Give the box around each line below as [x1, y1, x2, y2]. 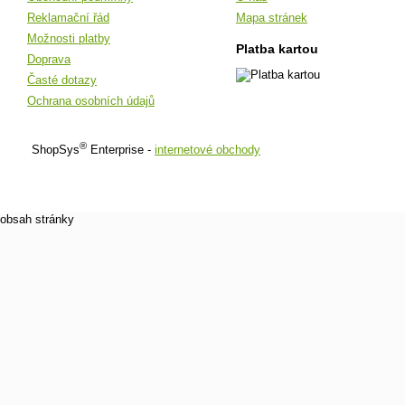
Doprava [27, 52, 71, 67]
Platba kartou [235, 42, 318, 57]
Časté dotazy [27, 73, 97, 88]
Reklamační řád [27, 11, 109, 25]
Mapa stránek [235, 11, 307, 25]
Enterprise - [87, 143, 155, 157]
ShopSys [32, 143, 80, 157]
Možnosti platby [27, 32, 110, 46]
